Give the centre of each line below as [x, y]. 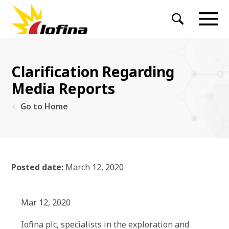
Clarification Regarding [93, 72]
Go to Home [44, 106]
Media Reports [63, 88]
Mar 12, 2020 [46, 202]
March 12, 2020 [94, 167]
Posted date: [37, 167]
